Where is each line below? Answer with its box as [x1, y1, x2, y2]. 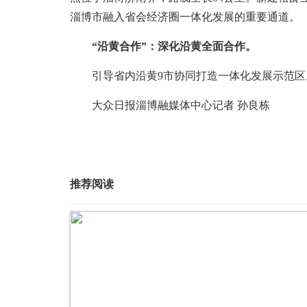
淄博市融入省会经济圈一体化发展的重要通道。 [70, 11, 300, 23]
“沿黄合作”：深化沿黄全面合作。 [92, 40, 256, 52]
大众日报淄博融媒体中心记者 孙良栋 [70, 99, 270, 111]
